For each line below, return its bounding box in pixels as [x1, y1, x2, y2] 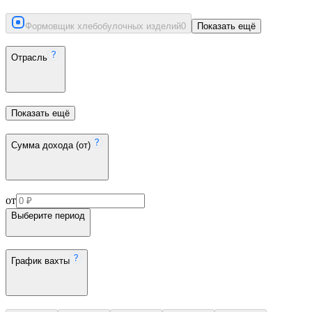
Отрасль [11, 52, 47, 63]
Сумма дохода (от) [11, 139, 91, 150]
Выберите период [11, 210, 85, 221]
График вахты [11, 256, 70, 267]
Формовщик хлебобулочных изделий [25, 20, 181, 31]
